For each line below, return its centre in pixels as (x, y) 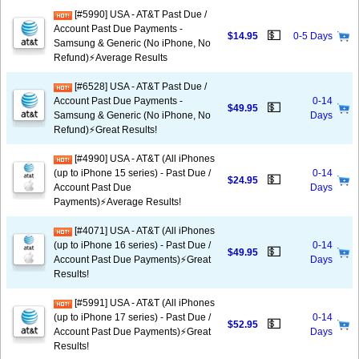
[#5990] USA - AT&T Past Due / (139, 14)
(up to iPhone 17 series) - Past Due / (132, 317)
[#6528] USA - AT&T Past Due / (139, 87)
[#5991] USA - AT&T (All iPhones (143, 303)
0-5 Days (313, 36)
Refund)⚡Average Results (111, 58)
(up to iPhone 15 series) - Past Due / (132, 173)
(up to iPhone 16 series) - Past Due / (132, 245)
